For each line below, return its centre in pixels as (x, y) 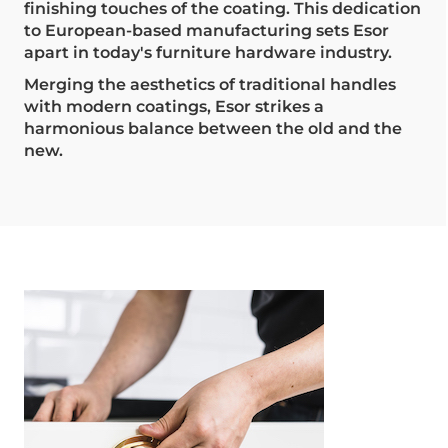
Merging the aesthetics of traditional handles (210, 84)
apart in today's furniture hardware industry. (208, 52)
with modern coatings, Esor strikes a (174, 106)
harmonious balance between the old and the (213, 128)
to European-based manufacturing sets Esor (206, 30)
